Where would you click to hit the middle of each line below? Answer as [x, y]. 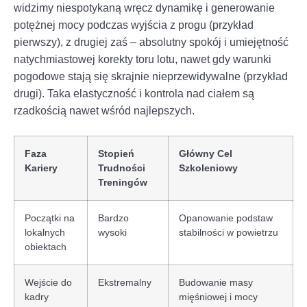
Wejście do [48, 282]
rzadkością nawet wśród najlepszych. [104, 110]
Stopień [116, 153]
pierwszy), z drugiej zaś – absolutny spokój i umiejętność [151, 42]
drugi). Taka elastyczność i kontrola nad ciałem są [134, 93]
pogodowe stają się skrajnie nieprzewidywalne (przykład [151, 76]
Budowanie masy [216, 282]
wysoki [112, 232]
